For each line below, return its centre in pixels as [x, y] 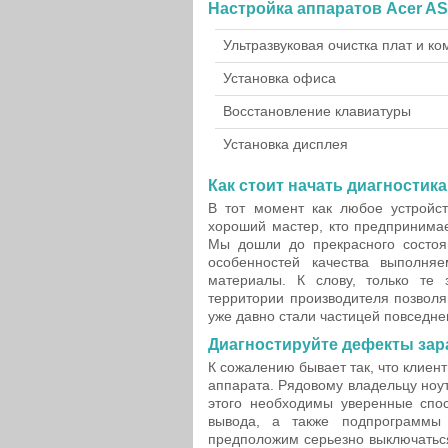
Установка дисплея [285, 144]
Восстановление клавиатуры [317, 111]
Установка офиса [279, 78]
